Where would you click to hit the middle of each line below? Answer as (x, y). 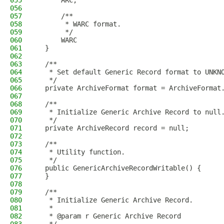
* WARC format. (79, 24)
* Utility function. (81, 152)
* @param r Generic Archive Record (109, 216)
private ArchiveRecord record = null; (113, 128)
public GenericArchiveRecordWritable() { (119, 168)
